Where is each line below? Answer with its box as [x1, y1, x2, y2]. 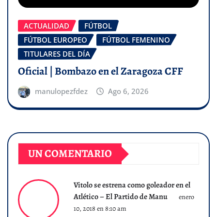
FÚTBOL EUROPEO [24, 34, 87, 45]
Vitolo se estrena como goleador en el [74, 180, 190, 191]
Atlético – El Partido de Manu [74, 191, 168, 202]
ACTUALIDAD [24, 20, 69, 31]
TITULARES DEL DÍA [24, 48, 90, 59]
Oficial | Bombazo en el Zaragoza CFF [18, 64, 183, 79]
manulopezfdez [34, 86, 88, 96]
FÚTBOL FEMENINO [102, 34, 170, 45]
